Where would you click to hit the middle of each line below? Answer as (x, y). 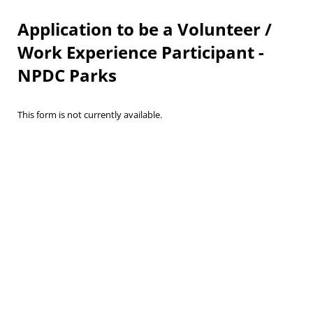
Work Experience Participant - (141, 52)
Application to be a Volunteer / (145, 29)
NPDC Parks (67, 75)
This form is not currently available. (90, 115)
